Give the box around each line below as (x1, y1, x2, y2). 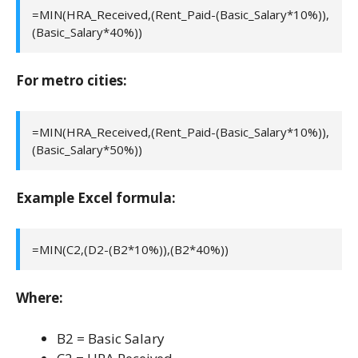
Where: (16, 288, 63, 308)
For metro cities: (16, 71, 127, 90)
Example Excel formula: (16, 189, 176, 208)
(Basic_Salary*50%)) (32, 141, 142, 157)
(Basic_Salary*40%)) (32, 23, 142, 40)
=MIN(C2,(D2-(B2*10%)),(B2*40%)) (32, 241, 229, 257)
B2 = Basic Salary (57, 328, 165, 348)
